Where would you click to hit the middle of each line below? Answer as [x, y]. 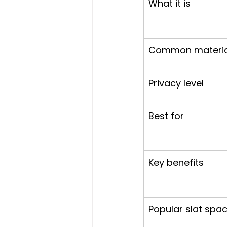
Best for [166, 116]
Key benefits [176, 162]
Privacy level [176, 83]
